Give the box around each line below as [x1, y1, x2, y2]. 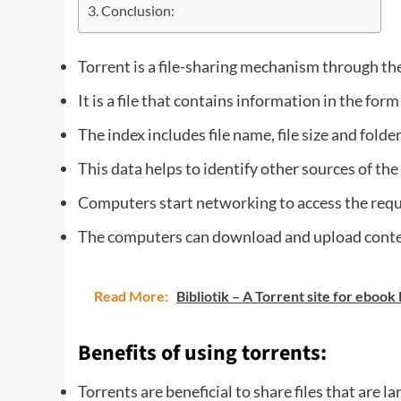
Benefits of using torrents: [78, 337, 327, 369]
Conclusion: [101, 2, 175, 20]
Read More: [94, 286, 171, 304]
